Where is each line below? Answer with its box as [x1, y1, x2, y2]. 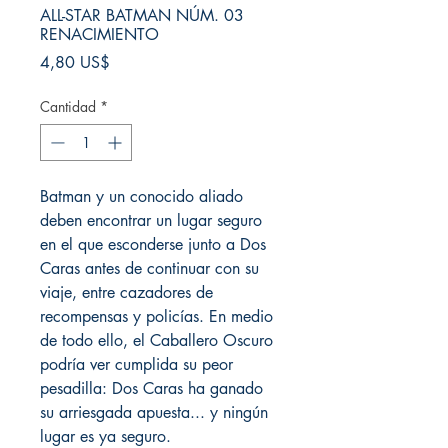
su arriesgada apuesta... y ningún [40, 402, 268, 423]
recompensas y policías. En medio [40, 306, 273, 327]
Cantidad [40, 97, 96, 116]
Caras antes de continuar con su [40, 258, 259, 279]
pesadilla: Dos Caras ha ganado [40, 378, 263, 399]
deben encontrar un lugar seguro [40, 210, 262, 231]
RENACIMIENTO [40, 24, 159, 45]
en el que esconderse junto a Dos [40, 234, 266, 255]
